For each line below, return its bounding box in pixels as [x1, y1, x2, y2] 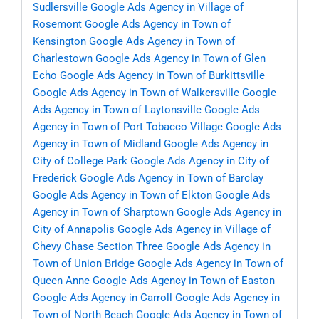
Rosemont [33, 18, 82, 31]
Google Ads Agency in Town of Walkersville [33, 86, 239, 100]
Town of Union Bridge [33, 257, 135, 271]
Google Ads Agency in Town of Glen [95, 52, 266, 66]
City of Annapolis [33, 223, 115, 236]
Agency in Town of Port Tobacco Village [33, 120, 223, 134]
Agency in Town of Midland [33, 137, 161, 151]
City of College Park [33, 155, 127, 168]
